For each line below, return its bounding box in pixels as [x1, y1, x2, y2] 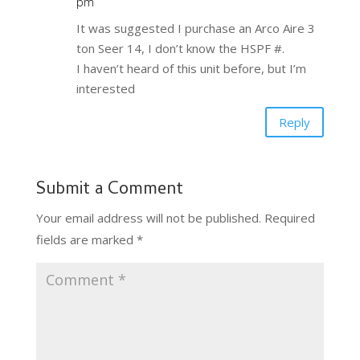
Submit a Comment [35, 176, 183, 206]
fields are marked [35, 231, 137, 248]
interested [76, 80, 135, 97]
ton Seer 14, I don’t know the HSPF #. [76, 40, 284, 57]
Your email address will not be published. [35, 210, 261, 227]
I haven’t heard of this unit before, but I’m [76, 60, 306, 77]
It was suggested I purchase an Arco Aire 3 [76, 20, 315, 37]
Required [264, 210, 315, 227]
